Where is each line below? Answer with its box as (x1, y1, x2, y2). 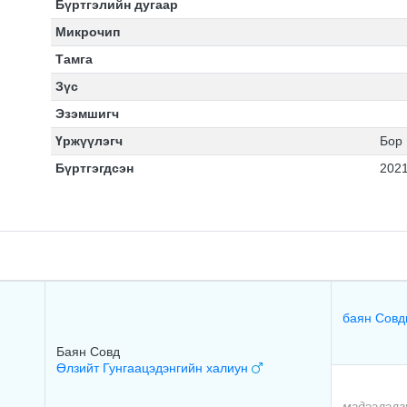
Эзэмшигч (55, 106, 119, 121)
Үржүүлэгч (55, 134, 123, 148)
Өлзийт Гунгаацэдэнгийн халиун (56, 361, 252, 375)
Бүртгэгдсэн (55, 161, 134, 175)
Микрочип (55, 25, 120, 39)
